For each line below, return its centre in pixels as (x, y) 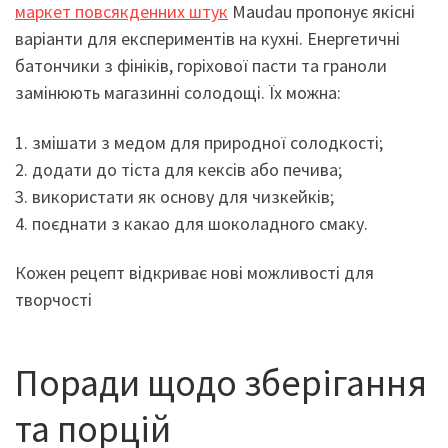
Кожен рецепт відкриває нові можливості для (194, 273)
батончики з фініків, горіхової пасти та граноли (201, 66)
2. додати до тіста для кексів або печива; (178, 169)
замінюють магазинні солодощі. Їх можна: (178, 93)
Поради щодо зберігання (221, 382)
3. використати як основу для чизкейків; (174, 196)
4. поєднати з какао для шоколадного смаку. (191, 223)
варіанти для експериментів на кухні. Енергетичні (207, 39)
